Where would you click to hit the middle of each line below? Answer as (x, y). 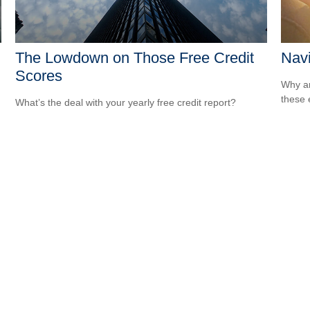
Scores (39, 76)
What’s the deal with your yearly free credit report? (126, 103)
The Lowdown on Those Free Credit (135, 58)
